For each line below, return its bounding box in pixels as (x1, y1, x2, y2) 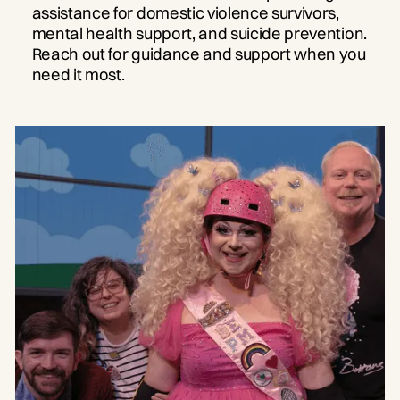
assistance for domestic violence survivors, (31, 2, 339, 23)
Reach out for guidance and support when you (31, 43, 366, 64)
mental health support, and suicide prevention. (31, 22, 367, 44)
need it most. (31, 63, 125, 85)
